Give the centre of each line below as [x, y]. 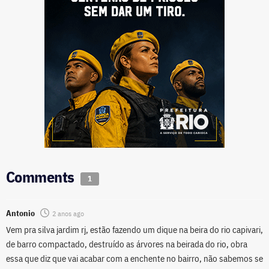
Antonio [20, 213]
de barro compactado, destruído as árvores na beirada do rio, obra [127, 244]
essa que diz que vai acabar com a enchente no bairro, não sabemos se [134, 259]
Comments [42, 177]
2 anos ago [68, 214]
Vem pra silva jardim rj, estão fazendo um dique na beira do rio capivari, [134, 230]
